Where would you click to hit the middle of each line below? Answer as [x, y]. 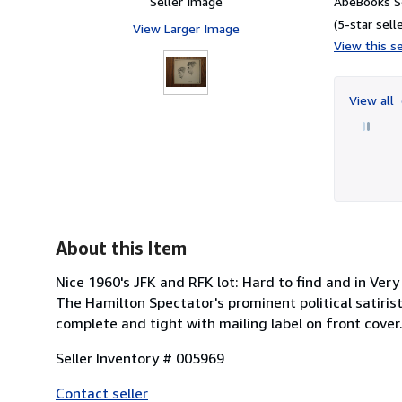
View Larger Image [186, 28]
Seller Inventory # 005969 [140, 358]
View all [373, 100]
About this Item [121, 248]
